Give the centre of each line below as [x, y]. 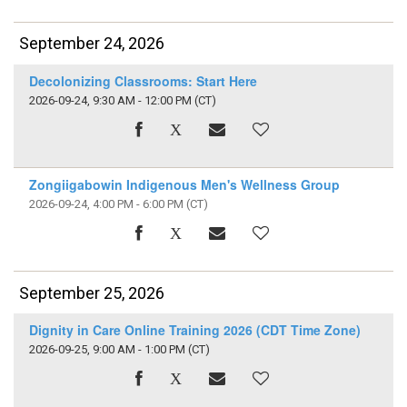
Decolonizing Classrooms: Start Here [143, 80]
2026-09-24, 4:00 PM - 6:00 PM [106, 204]
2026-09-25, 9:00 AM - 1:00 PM [107, 350]
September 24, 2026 [92, 44]
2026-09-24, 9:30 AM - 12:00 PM [110, 100]
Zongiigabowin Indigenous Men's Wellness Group [184, 185]
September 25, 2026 [92, 293]
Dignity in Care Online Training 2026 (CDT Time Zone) [194, 330]
